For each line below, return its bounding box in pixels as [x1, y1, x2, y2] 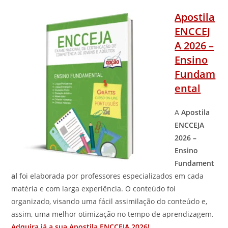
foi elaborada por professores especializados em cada [17, 171, 204, 181]
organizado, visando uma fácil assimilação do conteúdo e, [11, 196, 208, 206]
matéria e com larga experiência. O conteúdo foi [11, 184, 176, 193]
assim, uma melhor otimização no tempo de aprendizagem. [11, 209, 214, 219]
